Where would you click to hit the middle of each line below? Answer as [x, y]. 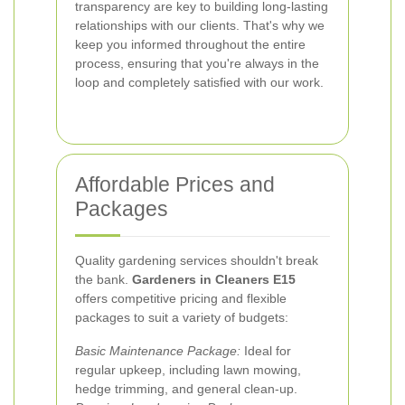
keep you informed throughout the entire [190, 44]
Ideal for [266, 351]
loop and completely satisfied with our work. [199, 82]
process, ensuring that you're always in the [197, 63]
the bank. [104, 279]
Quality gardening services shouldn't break [197, 260]
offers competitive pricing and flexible [181, 298]
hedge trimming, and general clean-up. [186, 389]
